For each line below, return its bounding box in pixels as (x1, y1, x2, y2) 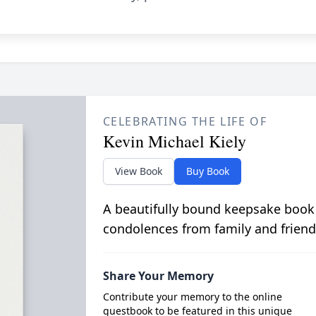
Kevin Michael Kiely (102, 130, 246, 152)
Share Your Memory (102, 268, 214, 284)
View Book (114, 164, 162, 178)
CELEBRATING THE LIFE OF (102, 114, 267, 129)
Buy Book (186, 164, 229, 178)
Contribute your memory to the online (102, 290, 282, 303)
